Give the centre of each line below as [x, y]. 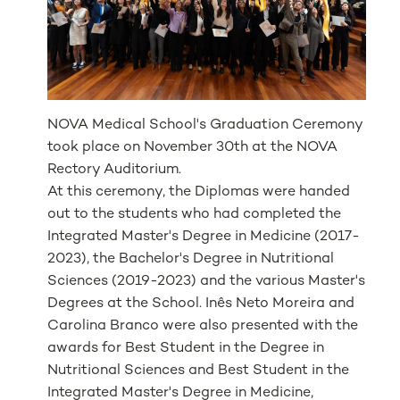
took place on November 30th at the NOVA [193, 147]
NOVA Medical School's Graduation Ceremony [205, 125]
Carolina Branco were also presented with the [203, 326]
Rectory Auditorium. [115, 170]
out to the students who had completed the [195, 214]
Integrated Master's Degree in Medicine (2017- [204, 237]
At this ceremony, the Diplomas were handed [199, 192]
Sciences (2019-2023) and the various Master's [207, 281]
